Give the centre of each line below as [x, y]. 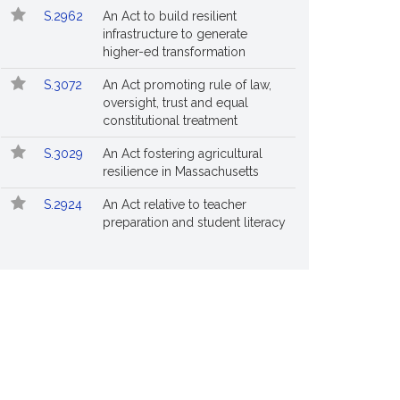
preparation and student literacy [194, 222]
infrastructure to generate [175, 34]
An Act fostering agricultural [183, 154]
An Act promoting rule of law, [187, 85]
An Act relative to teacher [175, 204]
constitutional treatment [170, 121]
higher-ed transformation [174, 52]
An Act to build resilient [170, 16]
